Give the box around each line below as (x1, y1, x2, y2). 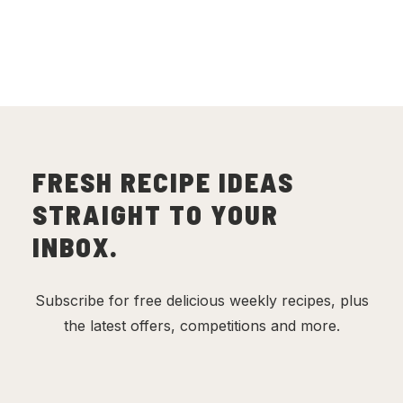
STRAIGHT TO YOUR (32, 198, 279, 231)
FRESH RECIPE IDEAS (32, 166, 294, 199)
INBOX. (32, 230, 119, 264)
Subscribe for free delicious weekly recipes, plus (34, 291, 369, 310)
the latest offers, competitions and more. (63, 317, 340, 336)
